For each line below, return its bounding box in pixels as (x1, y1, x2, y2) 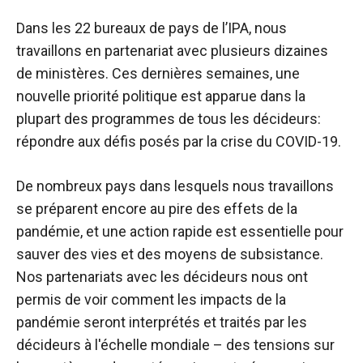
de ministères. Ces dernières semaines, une (16, 64, 300, 82)
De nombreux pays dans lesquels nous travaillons (16, 177, 334, 194)
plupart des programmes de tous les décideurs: (16, 109, 321, 127)
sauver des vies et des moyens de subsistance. (16, 245, 323, 263)
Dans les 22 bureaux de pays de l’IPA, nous (16, 19, 287, 36)
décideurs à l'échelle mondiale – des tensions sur (16, 335, 335, 353)
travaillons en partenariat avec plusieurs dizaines (16, 41, 328, 59)
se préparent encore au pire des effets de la (16, 199, 297, 217)
